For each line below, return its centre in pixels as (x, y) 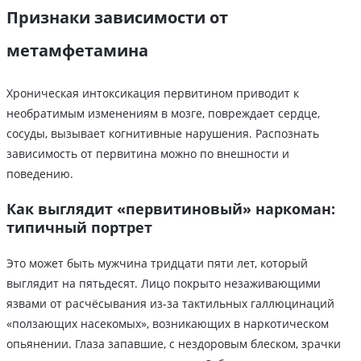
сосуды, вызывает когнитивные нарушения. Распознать (163, 134)
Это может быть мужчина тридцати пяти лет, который (157, 263)
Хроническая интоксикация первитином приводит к (153, 93)
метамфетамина (77, 51)
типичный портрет (79, 228)
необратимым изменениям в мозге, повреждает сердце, (163, 114)
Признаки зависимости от (117, 18)
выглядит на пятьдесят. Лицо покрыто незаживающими (164, 284)
